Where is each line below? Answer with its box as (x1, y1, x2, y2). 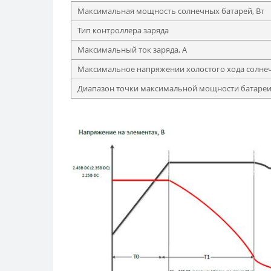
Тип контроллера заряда (77, 25, 169, 36)
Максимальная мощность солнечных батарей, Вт (77, 5, 264, 17)
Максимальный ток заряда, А (77, 44, 187, 56)
